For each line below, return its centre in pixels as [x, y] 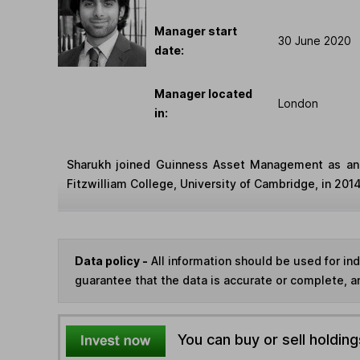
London [298, 104]
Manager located [203, 94]
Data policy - [111, 260]
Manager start [196, 31]
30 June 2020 [315, 41]
